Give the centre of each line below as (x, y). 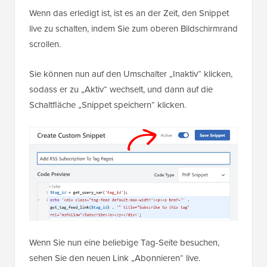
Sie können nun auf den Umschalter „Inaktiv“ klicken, (131, 74)
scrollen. (45, 44)
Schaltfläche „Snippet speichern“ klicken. (108, 105)
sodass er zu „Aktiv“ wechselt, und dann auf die (121, 90)
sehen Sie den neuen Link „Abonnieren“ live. (115, 258)
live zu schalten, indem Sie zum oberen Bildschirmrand (133, 29)
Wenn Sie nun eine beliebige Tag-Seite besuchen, (124, 242)
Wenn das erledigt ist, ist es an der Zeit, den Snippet (129, 13)
